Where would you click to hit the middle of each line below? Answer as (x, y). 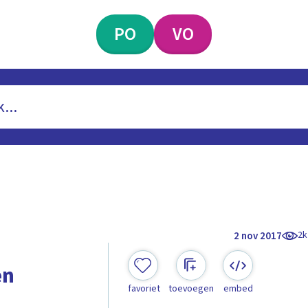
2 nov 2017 (258, 236)
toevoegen (191, 289)
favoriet (144, 289)
